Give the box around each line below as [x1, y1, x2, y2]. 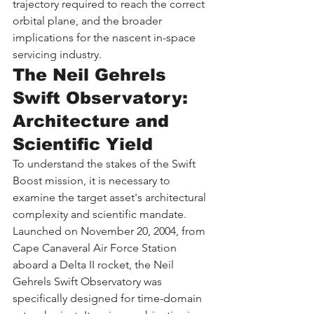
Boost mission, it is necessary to [13, 173, 173, 187]
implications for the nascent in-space [13, 30, 198, 44]
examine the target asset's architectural [13, 190, 209, 204]
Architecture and [13, 111, 175, 130]
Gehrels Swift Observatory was [13, 274, 165, 288]
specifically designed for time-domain [13, 291, 205, 305]
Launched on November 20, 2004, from [13, 224, 208, 238]
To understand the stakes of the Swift [13, 156, 198, 170]
